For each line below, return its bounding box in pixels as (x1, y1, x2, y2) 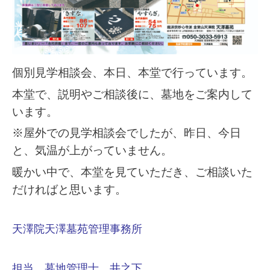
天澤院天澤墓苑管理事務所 (12, 223, 142, 235)
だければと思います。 (12, 184, 127, 196)
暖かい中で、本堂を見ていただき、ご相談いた (12, 167, 253, 179)
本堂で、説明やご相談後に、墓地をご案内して (12, 89, 253, 101)
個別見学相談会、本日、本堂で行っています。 (12, 67, 253, 79)
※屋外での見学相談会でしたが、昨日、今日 (12, 128, 241, 140)
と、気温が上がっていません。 (12, 145, 172, 157)
